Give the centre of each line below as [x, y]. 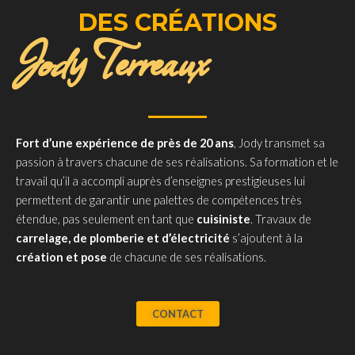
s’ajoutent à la [266, 238]
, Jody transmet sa [279, 143]
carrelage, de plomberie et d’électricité [123, 238]
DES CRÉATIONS [177, 22]
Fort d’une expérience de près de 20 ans [125, 143]
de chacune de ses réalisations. [188, 257]
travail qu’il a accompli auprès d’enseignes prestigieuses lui [160, 181]
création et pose [61, 257]
